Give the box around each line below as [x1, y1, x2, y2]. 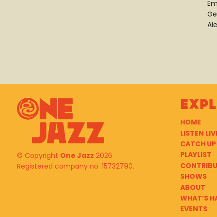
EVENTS [180, 204, 207, 214]
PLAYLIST [180, 150, 212, 160]
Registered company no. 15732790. [17, 161, 134, 171]
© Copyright [17, 151, 60, 161]
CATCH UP [180, 139, 216, 149]
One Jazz [60, 151, 94, 161]
